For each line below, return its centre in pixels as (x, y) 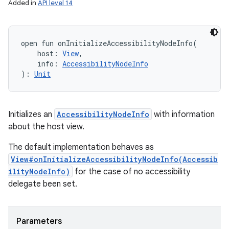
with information (183, 114)
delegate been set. (43, 184)
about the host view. (46, 127)
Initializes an (31, 114)
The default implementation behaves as (81, 147)
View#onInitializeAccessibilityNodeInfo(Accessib (114, 159)
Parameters (39, 221)
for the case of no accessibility (131, 172)
